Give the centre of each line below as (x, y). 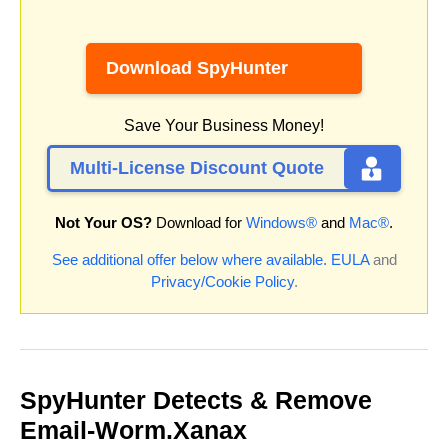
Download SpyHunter (197, 68)
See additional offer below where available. (189, 260)
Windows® (281, 223)
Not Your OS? (103, 223)
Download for (199, 223)
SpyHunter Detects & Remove (196, 400)
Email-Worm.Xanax (133, 430)
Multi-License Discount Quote (197, 168)
